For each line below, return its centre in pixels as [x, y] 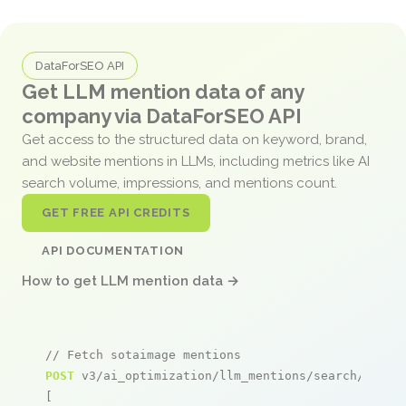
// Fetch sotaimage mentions [143, 354]
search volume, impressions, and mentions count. [181, 183]
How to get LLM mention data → [130, 280]
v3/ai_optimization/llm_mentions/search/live [234, 375]
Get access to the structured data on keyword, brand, [194, 139]
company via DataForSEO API [162, 116]
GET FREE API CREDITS [116, 212]
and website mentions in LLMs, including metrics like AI [196, 161]
